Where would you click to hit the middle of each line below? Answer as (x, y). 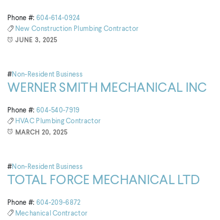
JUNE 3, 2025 (36, 40)
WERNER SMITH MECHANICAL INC (107, 88)
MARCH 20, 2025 (41, 133)
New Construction (44, 29)
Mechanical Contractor (51, 213)
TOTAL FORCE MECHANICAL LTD (104, 180)
